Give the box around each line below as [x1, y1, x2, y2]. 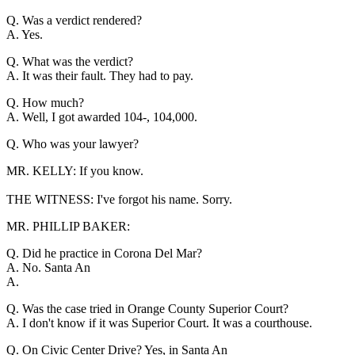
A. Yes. [6, 27, 43, 41]
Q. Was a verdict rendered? [6, 13, 142, 27]
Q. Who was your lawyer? [6, 136, 139, 151]
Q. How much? [6, 95, 84, 109]
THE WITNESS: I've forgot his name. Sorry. [6, 192, 232, 206]
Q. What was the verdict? [6, 54, 133, 68]
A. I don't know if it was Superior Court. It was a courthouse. [6, 315, 312, 330]
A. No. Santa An [6, 260, 90, 274]
